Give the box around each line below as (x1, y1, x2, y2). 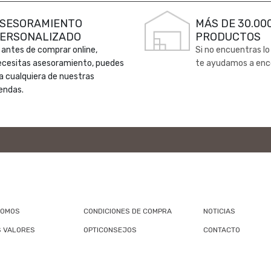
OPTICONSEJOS (83, 225, 137, 234)
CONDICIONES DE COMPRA (83, 206, 172, 215)
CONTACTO (203, 225, 240, 234)
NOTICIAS (203, 206, 235, 215)
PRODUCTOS (195, 30, 261, 44)
